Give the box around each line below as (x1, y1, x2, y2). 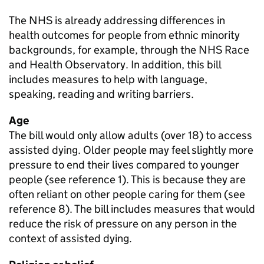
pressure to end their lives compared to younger (9, 158, 239, 171)
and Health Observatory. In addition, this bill (9, 58, 221, 71)
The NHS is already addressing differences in (9, 14, 225, 27)
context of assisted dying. (9, 232, 132, 245)
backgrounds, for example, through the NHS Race (9, 43, 249, 57)
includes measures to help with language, (9, 72, 207, 86)
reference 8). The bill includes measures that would (9, 202, 255, 216)
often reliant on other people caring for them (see (9, 187, 245, 201)
